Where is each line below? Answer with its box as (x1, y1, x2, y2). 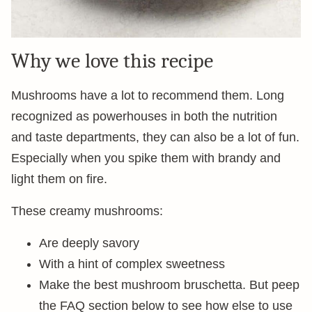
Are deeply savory (39, 236, 139, 250)
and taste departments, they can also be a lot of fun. (11, 130, 299, 144)
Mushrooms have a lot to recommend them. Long (11, 88, 284, 102)
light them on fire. (11, 172, 107, 186)
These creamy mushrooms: (11, 204, 163, 218)
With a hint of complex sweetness (39, 257, 225, 271)
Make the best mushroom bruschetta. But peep (39, 278, 299, 292)
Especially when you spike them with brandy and (11, 151, 281, 165)
